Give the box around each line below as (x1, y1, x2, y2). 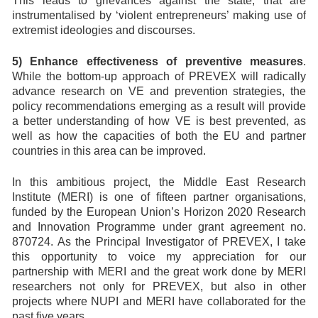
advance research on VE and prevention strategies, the (12, 85, 306, 97)
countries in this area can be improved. (12, 145, 206, 157)
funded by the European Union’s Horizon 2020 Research (12, 206, 306, 218)
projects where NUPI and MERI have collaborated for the (12, 295, 306, 307)
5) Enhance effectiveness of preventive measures (12, 55, 303, 67)
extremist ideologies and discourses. (12, 24, 195, 36)
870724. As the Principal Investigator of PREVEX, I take (12, 236, 306, 248)
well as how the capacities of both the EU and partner (12, 130, 306, 142)
